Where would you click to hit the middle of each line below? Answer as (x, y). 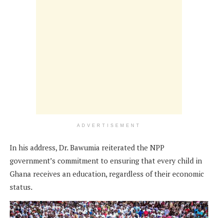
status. (21, 187)
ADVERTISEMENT (109, 126)
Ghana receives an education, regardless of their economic (107, 174)
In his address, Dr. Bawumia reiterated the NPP (87, 148)
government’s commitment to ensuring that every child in (106, 161)
